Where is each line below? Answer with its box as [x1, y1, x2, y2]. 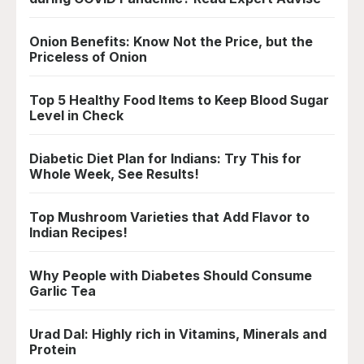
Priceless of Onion [29, 49, 147, 65]
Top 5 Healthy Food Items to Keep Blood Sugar [29, 92, 329, 108]
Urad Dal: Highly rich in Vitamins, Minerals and [29, 326, 327, 342]
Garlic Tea [29, 283, 96, 299]
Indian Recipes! [29, 224, 128, 240]
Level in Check [29, 107, 123, 123]
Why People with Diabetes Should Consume [29, 267, 312, 284]
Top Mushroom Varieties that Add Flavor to [29, 209, 310, 225]
